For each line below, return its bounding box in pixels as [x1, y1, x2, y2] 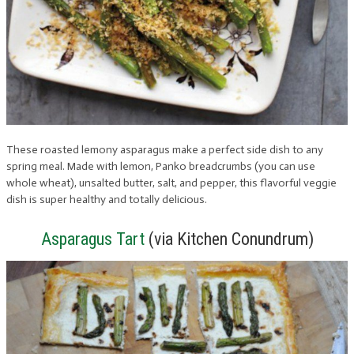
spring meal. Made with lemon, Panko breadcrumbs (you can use [6, 160, 315, 173]
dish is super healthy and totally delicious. [6, 193, 207, 206]
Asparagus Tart [40, 229, 145, 249]
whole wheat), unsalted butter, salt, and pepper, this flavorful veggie [6, 176, 337, 190]
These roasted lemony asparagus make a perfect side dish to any [6, 143, 323, 156]
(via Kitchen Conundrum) [144, 229, 314, 249]
